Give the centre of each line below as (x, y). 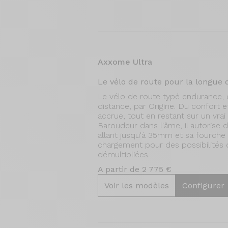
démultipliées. (124, 154)
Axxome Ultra (125, 62)
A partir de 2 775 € (135, 169)
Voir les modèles (137, 186)
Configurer (203, 186)
